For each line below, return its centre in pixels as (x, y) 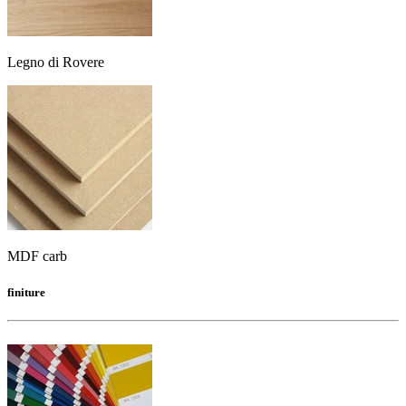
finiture (26, 292)
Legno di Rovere (56, 63)
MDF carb (37, 256)
